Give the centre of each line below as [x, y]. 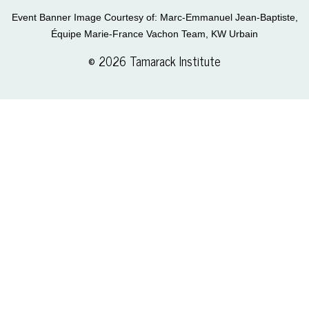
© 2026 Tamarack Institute [154, 60]
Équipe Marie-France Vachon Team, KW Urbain [154, 33]
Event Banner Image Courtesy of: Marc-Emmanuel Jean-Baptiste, [154, 17]
